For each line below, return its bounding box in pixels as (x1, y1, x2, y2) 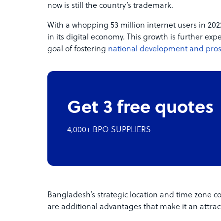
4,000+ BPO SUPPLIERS (67, 126, 151, 135)
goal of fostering (47, 45, 108, 54)
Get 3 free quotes (67, 99, 214, 118)
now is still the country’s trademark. (47, 1, 173, 10)
